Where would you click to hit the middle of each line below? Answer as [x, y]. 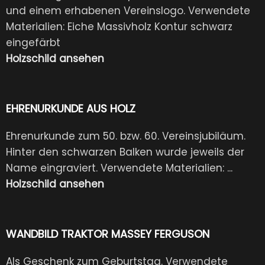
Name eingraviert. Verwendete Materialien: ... [119, 168]
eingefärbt [39, 42]
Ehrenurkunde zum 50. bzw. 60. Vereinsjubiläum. [126, 136]
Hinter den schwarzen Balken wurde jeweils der [125, 152]
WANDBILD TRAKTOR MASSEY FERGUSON [108, 234]
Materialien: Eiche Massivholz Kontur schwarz [119, 26]
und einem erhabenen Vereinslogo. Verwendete [128, 10]
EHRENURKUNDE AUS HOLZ [71, 108]
